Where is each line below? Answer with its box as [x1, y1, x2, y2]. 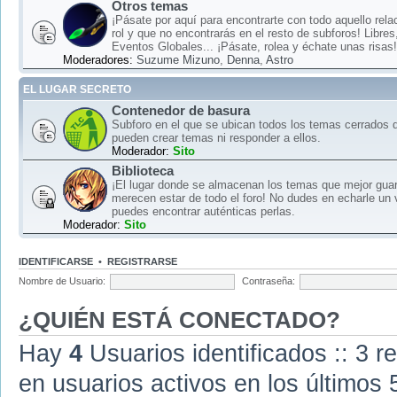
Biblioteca [112, 163, 174, 179]
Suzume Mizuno [136, 53, 220, 67]
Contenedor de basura [112, 103, 250, 119]
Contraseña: [241, 276, 295, 287]
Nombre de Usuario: [19, 276, 105, 287]
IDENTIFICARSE [19, 256, 93, 268]
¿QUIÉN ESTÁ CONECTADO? [19, 307, 340, 333]
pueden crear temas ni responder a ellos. [112, 131, 321, 145]
